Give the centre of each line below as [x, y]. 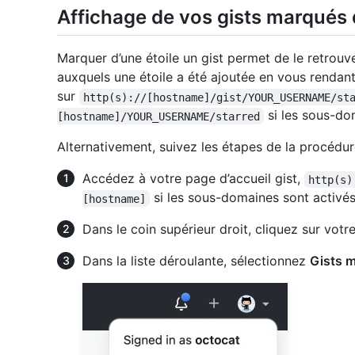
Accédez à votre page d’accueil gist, [193, 179]
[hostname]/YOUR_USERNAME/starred [158, 116]
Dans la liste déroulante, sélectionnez [196, 261]
